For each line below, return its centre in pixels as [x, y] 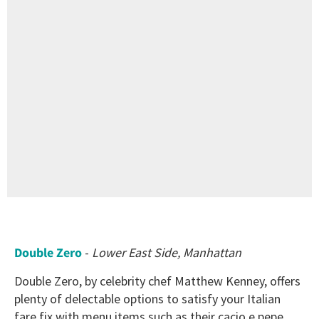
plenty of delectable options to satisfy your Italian [147, 299]
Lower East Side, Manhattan [167, 253]
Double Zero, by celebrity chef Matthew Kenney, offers [157, 281]
